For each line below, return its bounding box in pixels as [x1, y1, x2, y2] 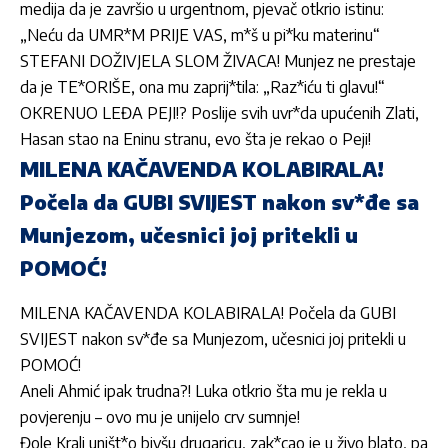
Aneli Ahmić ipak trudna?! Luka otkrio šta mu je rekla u [20, 381, 387, 402]
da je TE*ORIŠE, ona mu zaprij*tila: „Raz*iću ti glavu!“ [20, 76, 385, 97]
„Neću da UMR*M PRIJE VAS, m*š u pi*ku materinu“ [20, 24, 380, 45]
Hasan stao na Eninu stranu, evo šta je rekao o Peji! [20, 128, 371, 149]
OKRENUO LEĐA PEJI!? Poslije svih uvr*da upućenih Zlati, [20, 102, 419, 123]
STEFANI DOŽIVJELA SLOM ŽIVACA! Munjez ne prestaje [20, 50, 416, 71]
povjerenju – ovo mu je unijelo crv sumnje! [20, 407, 300, 428]
